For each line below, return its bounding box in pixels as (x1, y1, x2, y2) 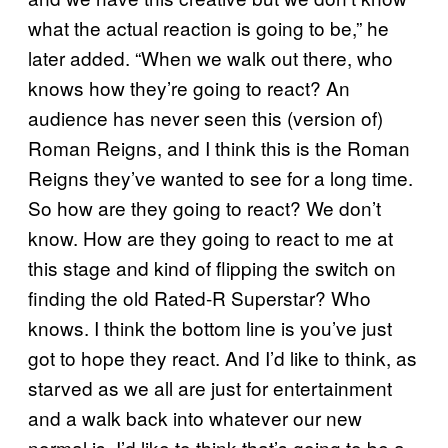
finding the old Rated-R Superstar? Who (28, 283, 371, 311)
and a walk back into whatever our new (28, 403, 362, 431)
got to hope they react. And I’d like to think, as (28, 343, 417, 371)
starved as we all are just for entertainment (28, 373, 392, 401)
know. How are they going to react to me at (28, 223, 393, 251)
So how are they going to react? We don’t (28, 193, 381, 221)
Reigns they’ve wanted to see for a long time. (28, 163, 413, 191)
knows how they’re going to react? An (28, 73, 350, 101)
